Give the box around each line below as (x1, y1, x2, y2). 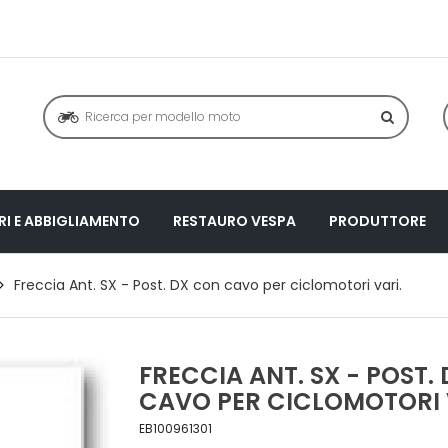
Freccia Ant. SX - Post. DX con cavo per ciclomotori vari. (14, 274, 402, 295)
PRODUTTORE (329, 210, 426, 231)
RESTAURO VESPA (173, 210, 296, 231)
